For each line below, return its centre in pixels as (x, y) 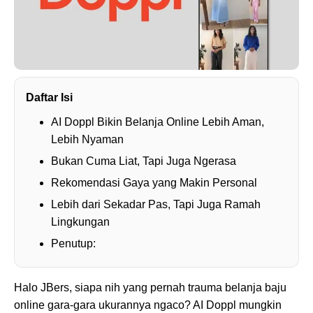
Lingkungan (80, 222)
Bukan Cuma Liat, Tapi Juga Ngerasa (144, 161)
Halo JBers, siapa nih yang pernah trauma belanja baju (150, 288)
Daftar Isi (49, 98)
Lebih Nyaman (87, 140)
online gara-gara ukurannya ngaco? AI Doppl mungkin (148, 305)
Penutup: (73, 244)
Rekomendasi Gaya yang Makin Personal (154, 183)
